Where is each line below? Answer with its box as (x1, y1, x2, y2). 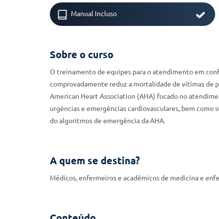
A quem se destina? (50, 155, 140, 166)
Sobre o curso (50, 49, 113, 60)
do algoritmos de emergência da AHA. (50, 117, 165, 125)
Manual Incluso (69, 10, 117, 18)
